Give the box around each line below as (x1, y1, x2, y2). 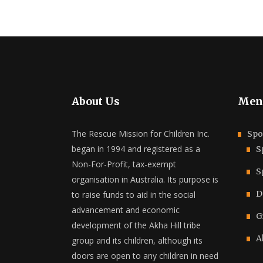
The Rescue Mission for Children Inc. (72, 128, 210, 139)
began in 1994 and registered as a (72, 143, 200, 154)
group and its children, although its (72, 235, 203, 246)
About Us (72, 95, 120, 108)
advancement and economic (72, 204, 180, 215)
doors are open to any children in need (72, 250, 218, 261)
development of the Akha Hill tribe (72, 220, 201, 231)
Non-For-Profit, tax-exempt (72, 159, 176, 170)
